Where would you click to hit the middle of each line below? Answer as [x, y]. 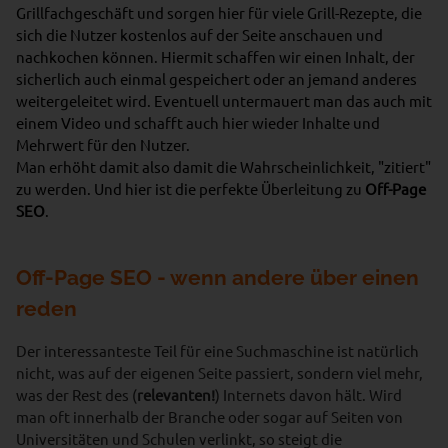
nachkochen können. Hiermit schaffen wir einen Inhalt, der [215, 56]
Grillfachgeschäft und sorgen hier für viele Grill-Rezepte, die [219, 12]
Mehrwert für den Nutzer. [103, 144]
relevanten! [176, 394]
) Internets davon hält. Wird [308, 394]
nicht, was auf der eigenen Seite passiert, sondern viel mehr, [219, 372]
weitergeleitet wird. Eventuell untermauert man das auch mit [224, 100]
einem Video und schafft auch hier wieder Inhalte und [198, 122]
